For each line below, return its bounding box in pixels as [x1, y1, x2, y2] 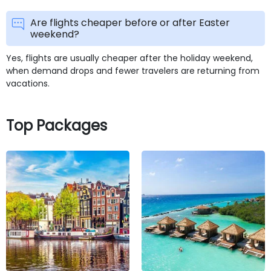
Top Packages [6, 115, 107, 135]
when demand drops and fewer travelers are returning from [6, 64, 260, 77]
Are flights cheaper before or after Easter [30, 15, 230, 30]
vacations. [6, 77, 50, 90]
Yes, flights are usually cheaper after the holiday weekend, [6, 51, 253, 64]
